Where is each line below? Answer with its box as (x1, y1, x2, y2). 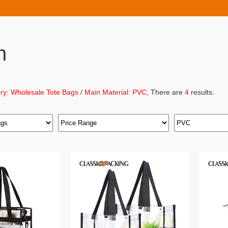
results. (189, 88, 214, 96)
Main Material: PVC (84, 88, 147, 96)
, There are (147, 88, 185, 96)
